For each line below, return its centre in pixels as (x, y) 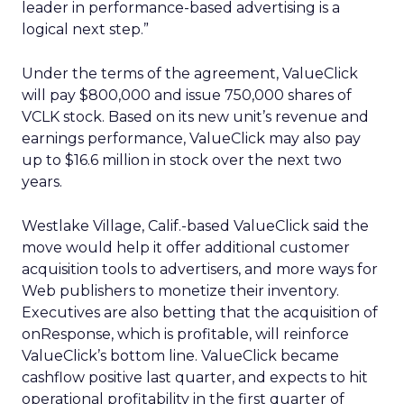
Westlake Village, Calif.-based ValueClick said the (195, 226)
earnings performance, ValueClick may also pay (191, 138)
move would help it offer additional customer (186, 248)
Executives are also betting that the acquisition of (200, 312)
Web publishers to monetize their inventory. (180, 291)
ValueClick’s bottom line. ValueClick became (180, 356)
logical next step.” (85, 29)
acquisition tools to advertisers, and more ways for (200, 269)
